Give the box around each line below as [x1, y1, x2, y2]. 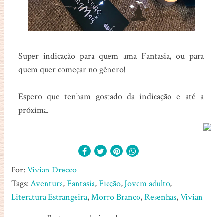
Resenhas [144, 191, 176, 202]
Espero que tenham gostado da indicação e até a [18, 91, 204, 102]
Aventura [30, 177, 63, 189]
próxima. [18, 104, 49, 116]
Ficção [98, 177, 121, 189]
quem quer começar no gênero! [18, 63, 126, 75]
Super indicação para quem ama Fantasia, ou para [18, 50, 204, 62]
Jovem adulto [124, 177, 170, 189]
